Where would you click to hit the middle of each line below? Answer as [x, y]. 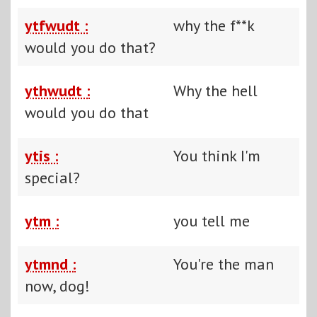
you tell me [212, 220]
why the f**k [214, 25]
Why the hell [215, 90]
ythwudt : [57, 90]
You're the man [224, 264]
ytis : [41, 155]
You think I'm [217, 155]
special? [52, 177]
